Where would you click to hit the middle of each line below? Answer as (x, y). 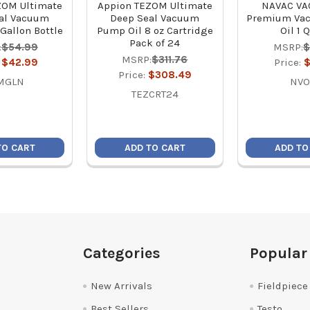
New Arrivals (122, 286)
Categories (122, 253)
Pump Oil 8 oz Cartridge (155, 31)
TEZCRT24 (155, 94)
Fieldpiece (283, 286)
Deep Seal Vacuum (155, 18)
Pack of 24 (155, 43)
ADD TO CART (155, 148)
